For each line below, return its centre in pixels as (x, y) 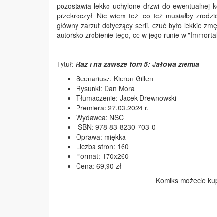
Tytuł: (65, 64)
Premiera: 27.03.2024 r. (112, 108)
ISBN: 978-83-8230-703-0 (116, 127)
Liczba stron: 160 (102, 146)
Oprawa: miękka (101, 137)
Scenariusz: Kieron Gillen (115, 78)
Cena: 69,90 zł (99, 166)
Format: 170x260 (102, 156)
